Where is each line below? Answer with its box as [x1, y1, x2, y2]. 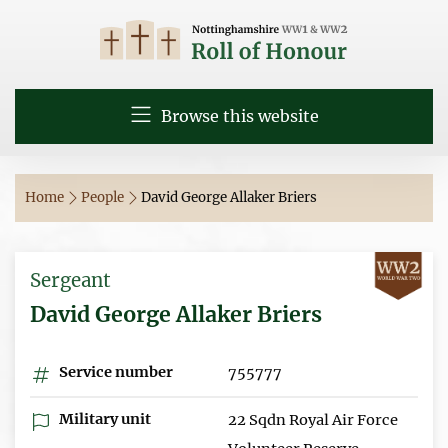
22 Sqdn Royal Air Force [228, 410, 398, 429]
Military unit [56, 409, 151, 428]
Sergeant [30, 268, 111, 292]
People [81, 188, 127, 206]
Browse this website [156, 106, 319, 126]
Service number [56, 362, 173, 381]
